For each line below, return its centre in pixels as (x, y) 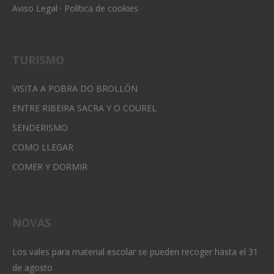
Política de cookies (101, 8)
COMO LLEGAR (43, 147)
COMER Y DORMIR (50, 166)
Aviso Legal (35, 8)
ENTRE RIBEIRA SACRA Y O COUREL (84, 108)
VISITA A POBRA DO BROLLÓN (75, 88)
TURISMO (38, 60)
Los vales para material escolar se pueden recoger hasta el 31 (135, 251)
